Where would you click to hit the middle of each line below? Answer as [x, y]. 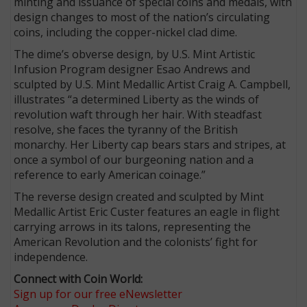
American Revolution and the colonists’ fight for [136, 242]
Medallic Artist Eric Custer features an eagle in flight [147, 211]
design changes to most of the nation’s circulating [142, 17]
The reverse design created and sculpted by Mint [139, 196]
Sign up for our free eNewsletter [98, 294]
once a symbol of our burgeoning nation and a [134, 159]
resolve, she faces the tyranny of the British [126, 129]
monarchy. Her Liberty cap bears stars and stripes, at [150, 144]
